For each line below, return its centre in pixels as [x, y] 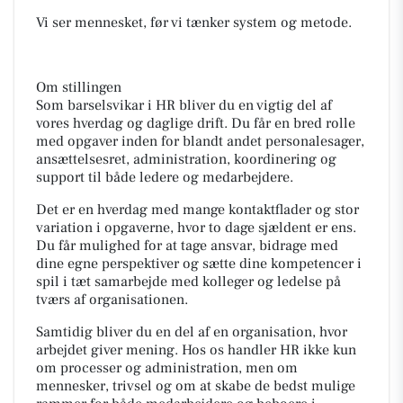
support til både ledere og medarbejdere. [165, 177]
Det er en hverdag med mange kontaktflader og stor [197, 210]
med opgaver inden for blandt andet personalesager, [200, 141]
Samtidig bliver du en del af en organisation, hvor [192, 332]
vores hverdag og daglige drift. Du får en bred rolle [196, 123]
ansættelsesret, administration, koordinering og [186, 159]
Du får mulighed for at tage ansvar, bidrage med [187, 246]
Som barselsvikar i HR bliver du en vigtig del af [184, 105]
